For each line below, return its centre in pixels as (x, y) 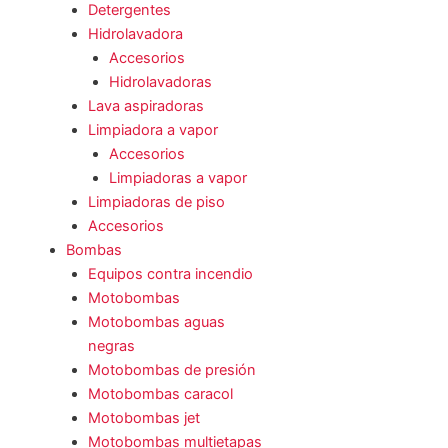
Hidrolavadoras (161, 81)
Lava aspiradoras (145, 105)
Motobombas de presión (171, 369)
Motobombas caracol (160, 393)
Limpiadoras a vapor (178, 177)
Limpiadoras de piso (156, 201)
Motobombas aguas (156, 321)
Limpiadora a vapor (152, 129)
